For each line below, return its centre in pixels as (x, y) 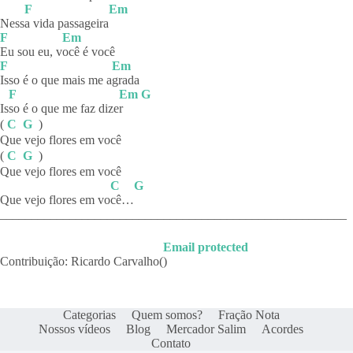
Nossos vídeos (75, 329)
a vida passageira (67, 24)
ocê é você (89, 52)
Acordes (283, 329)
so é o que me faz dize (64, 109)
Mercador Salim (206, 329)
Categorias (89, 315)
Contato (171, 344)
